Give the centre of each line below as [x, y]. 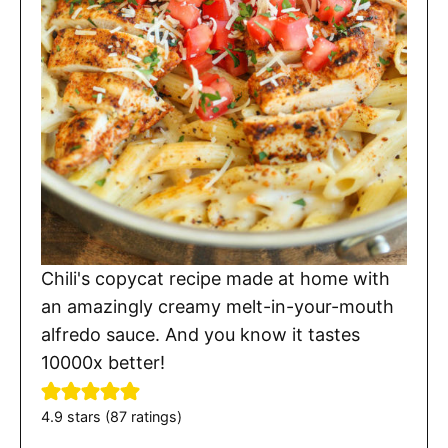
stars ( [86, 417]
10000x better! [103, 363]
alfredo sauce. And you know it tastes [200, 335]
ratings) [154, 417]
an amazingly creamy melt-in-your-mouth [217, 307]
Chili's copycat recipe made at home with [215, 279]
